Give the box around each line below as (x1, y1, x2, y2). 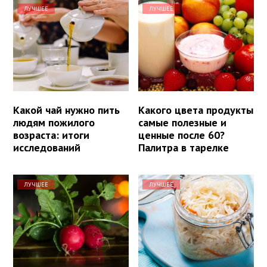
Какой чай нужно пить (13, 103, 120, 117)
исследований (13, 140, 80, 154)
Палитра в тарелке (138, 140, 229, 154)
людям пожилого (13, 115, 95, 129)
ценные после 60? (138, 128, 225, 142)
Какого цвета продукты (138, 103, 254, 117)
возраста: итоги (13, 128, 89, 142)
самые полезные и (138, 115, 227, 129)
